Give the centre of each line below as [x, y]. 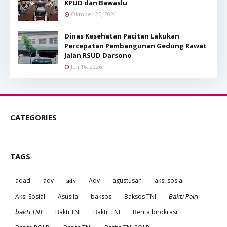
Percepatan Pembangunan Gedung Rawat [136, 45]
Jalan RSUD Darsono [98, 55]
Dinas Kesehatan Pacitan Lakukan [122, 36]
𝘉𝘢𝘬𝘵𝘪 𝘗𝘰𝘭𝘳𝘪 [183, 196]
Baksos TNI [140, 196]
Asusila [68, 196]
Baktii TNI [107, 212]
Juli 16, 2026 [86, 66]
